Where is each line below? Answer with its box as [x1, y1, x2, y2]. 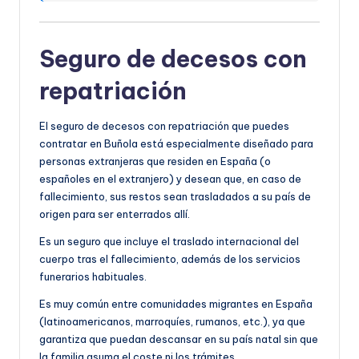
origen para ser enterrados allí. [39, 207, 190, 220]
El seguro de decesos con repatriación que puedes [39, 119, 289, 132]
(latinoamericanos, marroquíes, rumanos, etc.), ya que [39, 314, 305, 328]
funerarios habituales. [39, 269, 147, 283]
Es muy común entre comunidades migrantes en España [39, 296, 313, 310]
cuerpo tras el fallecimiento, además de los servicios [39, 252, 301, 265]
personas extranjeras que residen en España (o [39, 154, 271, 167]
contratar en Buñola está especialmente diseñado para [39, 136, 313, 150]
